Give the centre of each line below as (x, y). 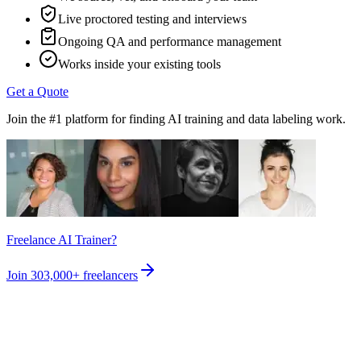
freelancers (110, 276)
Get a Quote (37, 92)
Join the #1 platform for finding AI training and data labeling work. (176, 119)
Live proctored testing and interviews (152, 19)
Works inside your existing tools (139, 64)
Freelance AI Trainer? (62, 240)
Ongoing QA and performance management (170, 42)
